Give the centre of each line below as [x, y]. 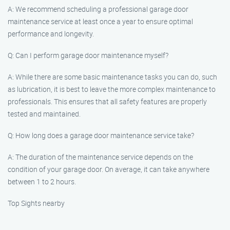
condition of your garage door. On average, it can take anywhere [109, 169]
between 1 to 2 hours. [42, 181]
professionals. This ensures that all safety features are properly [107, 101]
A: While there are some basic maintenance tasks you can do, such [112, 77]
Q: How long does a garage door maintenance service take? [101, 135]
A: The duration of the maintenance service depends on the [100, 157]
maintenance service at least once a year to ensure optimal [100, 21]
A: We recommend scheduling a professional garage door [98, 9]
